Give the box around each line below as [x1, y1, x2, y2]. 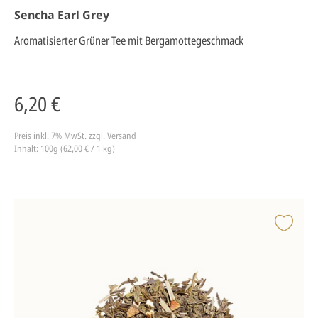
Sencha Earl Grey [14, 7, 109, 23]
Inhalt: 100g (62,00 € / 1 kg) [14, 142, 115, 155]
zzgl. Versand [89, 129, 136, 142]
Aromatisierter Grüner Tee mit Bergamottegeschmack [14, 33, 243, 48]
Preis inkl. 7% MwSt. [14, 129, 89, 142]
